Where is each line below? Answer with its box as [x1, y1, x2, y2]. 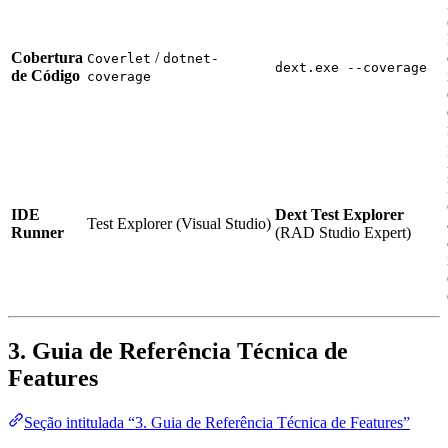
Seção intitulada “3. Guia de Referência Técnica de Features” [24, 413, 410, 431]
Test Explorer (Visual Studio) [87, 214, 271, 232]
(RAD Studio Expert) [275, 223, 411, 241]
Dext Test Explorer [275, 205, 404, 223]
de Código [11, 66, 80, 84]
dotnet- [163, 50, 219, 66]
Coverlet [87, 50, 151, 66]
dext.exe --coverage [275, 59, 427, 75]
